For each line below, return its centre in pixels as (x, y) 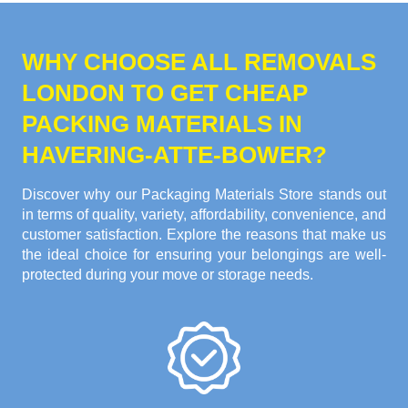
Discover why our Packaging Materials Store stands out (204, 195)
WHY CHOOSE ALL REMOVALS (199, 62)
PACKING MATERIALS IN (162, 124)
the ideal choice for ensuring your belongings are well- (204, 255)
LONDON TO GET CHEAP (165, 93)
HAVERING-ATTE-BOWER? (174, 155)
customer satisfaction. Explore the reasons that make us (204, 235)
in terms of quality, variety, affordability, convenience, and (204, 215)
